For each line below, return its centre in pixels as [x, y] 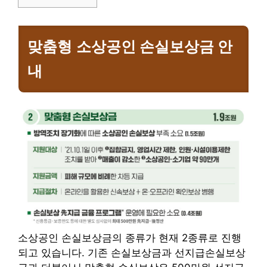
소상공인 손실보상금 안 [154, 47]
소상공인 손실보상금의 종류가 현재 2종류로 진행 [130, 238]
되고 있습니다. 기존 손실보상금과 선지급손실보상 [132, 253]
